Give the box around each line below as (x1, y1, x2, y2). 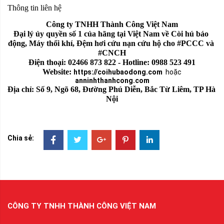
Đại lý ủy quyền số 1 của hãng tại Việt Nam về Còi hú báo (13, 29, 208, 38)
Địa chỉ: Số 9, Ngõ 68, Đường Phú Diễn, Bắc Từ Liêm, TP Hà (7, 85, 215, 93)
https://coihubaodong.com (73, 68, 162, 76)
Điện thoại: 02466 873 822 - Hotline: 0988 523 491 (28, 58, 195, 66)
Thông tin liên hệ (7, 3, 61, 12)
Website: (42, 67, 73, 76)
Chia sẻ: (7, 133, 34, 142)
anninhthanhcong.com (74, 76, 149, 84)
